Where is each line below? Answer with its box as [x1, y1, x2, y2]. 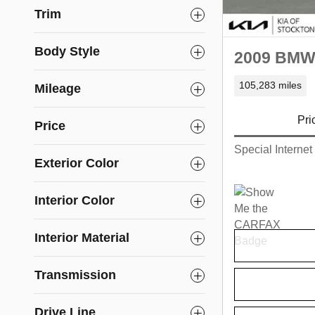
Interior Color [34, 193, 115, 207]
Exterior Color [34, 156, 119, 170]
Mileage [34, 82, 81, 96]
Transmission [34, 268, 116, 282]
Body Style [34, 44, 100, 58]
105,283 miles [238, 79, 302, 91]
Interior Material [34, 231, 129, 245]
